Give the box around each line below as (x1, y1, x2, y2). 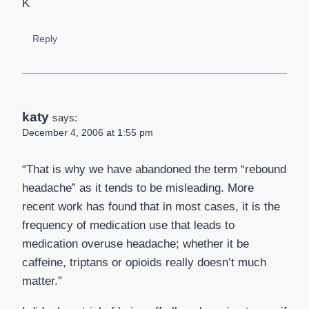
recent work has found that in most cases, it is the (22, 199, 280, 213)
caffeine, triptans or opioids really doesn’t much (22, 255, 266, 269)
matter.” (22, 274, 62, 288)
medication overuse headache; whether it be (22, 237, 249, 250)
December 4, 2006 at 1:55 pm (22, 127, 153, 138)
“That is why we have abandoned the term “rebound (22, 162, 286, 176)
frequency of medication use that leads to (22, 218, 235, 232)
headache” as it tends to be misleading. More (22, 181, 254, 195)
